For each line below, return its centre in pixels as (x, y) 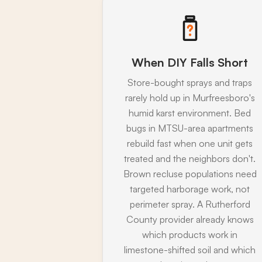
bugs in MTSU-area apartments (190, 128)
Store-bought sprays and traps (190, 82)
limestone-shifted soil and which (190, 249)
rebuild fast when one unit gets (190, 143)
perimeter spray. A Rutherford (190, 204)
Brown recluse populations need (190, 173)
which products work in (190, 234)
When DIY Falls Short (190, 62)
